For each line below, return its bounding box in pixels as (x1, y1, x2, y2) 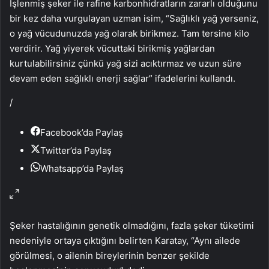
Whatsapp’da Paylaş (40, 162, 124, 174)
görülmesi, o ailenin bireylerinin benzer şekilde (10, 249, 210, 261)
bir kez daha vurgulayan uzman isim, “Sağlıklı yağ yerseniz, (10, 12, 259, 24)
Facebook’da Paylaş (40, 126, 123, 138)
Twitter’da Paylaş (40, 144, 112, 156)
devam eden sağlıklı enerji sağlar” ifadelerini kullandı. (10, 72, 235, 84)
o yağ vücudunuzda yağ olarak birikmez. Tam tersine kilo (10, 27, 249, 39)
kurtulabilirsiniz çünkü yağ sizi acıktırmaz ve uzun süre (10, 57, 241, 69)
